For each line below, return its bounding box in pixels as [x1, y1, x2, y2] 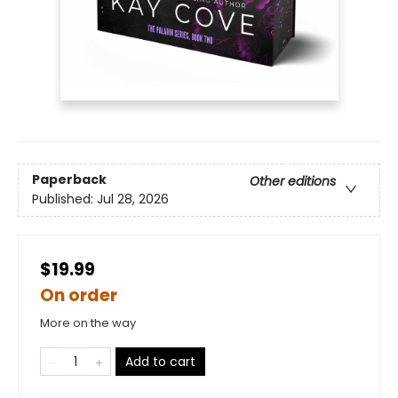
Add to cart [125, 352, 195, 370]
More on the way [40, 314, 136, 331]
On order [40, 283, 117, 307]
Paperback [32, 170, 107, 188]
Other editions [250, 171, 336, 190]
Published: [32, 189, 97, 208]
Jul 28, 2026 [97, 189, 169, 208]
